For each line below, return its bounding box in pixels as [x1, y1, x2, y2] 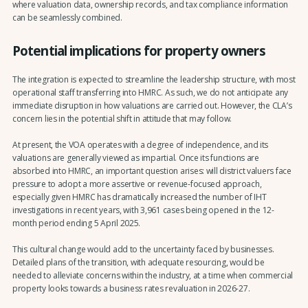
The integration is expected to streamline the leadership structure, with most [12, 73, 296, 85]
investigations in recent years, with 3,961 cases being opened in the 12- [12, 204, 274, 217]
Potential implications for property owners [12, 42, 265, 60]
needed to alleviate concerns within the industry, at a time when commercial [12, 269, 294, 282]
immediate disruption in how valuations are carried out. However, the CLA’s [12, 99, 292, 111]
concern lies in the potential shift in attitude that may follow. [12, 112, 232, 124]
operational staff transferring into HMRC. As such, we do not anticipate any [12, 86, 289, 98]
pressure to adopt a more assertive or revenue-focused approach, [12, 178, 262, 190]
